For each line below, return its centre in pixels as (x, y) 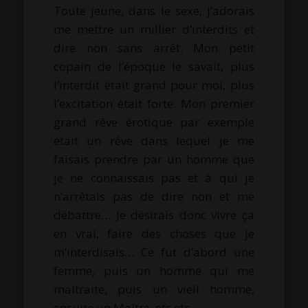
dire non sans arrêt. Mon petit (154, 47)
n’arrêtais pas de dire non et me (154, 196)
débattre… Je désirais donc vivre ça (154, 214)
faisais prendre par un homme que (154, 159)
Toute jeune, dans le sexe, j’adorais (154, 10)
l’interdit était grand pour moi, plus (154, 85)
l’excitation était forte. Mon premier (154, 103)
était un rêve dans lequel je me (154, 140)
